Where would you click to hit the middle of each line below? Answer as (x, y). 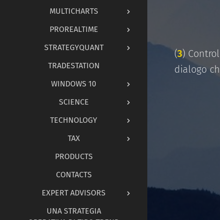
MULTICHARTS (74, 11)
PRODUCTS (74, 156)
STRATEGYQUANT (74, 47)
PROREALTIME (74, 29)
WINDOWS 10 (74, 83)
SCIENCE (74, 102)
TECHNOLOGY (74, 120)
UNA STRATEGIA (74, 211)
